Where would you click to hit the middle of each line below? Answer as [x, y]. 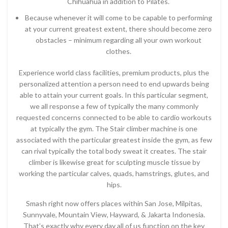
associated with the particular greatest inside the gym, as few [114, 140]
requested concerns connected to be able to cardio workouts [114, 117]
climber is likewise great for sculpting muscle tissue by [114, 162]
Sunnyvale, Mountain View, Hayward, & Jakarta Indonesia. [114, 215]
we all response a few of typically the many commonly [114, 106]
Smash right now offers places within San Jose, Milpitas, [114, 203]
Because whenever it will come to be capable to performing [118, 18]
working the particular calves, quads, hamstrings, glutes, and [114, 173]
